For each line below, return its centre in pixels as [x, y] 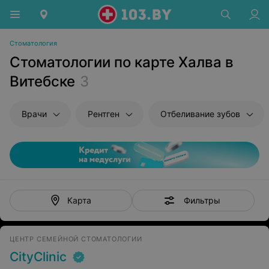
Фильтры [202, 200]
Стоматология [33, 43]
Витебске [42, 81]
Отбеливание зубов [200, 114]
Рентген [104, 114]
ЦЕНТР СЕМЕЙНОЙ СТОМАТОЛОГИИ [76, 239]
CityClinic [38, 257]
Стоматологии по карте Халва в [122, 62]
